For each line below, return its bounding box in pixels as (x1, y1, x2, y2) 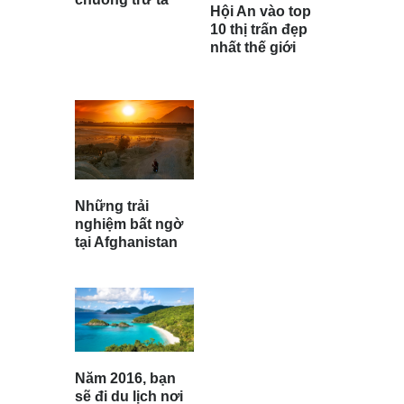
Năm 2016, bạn (75, 370, 176, 386)
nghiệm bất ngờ (75, 216, 183, 233)
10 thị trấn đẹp (210, 22, 308, 38)
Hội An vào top (210, 4, 311, 20)
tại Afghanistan (75, 234, 178, 251)
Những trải (75, 198, 149, 215)
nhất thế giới (210, 40, 296, 56)
